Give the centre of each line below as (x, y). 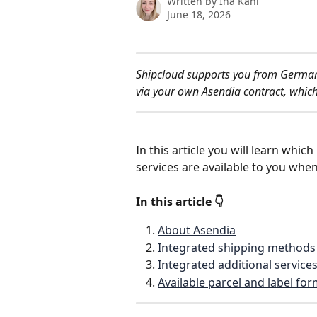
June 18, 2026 (199, 15)
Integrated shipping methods (237, 247)
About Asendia (197, 230)
